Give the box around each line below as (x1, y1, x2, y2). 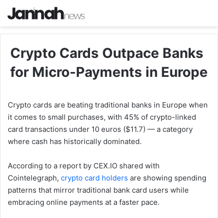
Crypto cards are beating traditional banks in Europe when (8, 100, 208, 110)
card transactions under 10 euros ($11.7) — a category (8, 125, 193, 134)
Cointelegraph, (8, 173, 61, 183)
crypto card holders (61, 173, 128, 183)
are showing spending (128, 173, 206, 183)
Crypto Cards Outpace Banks (10, 45, 203, 62)
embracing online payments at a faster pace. (8, 198, 160, 207)
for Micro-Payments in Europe (10, 64, 208, 81)
